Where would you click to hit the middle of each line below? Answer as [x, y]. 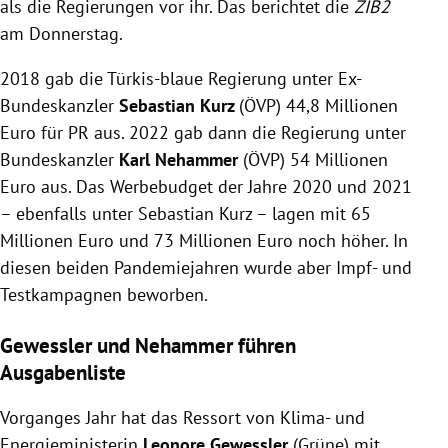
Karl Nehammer [176, 159]
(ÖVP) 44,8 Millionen [318, 105]
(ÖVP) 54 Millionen [313, 159]
